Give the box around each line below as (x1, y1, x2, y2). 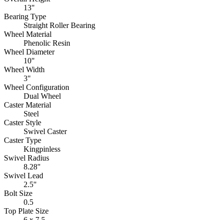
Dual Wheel (24, 91, 61, 100)
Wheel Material (4, 29, 52, 38)
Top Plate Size (4, 206, 49, 215)
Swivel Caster (24, 127, 67, 136)
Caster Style (4, 118, 41, 127)
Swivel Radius (4, 153, 49, 162)
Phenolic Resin (24, 38, 70, 47)
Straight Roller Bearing (24, 21, 95, 29)
